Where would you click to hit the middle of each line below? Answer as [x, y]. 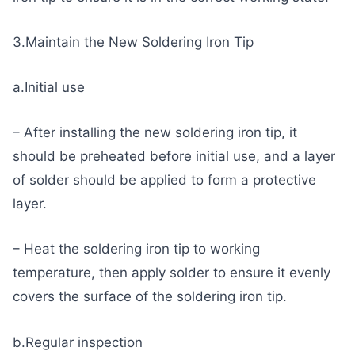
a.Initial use [49, 88]
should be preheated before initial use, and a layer [174, 157]
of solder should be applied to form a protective [164, 180]
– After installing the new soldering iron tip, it [155, 133]
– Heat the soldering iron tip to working [136, 249]
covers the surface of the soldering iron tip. [150, 297]
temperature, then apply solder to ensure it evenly [172, 273]
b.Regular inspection [78, 342]
